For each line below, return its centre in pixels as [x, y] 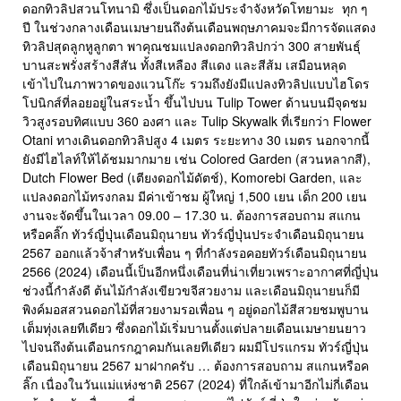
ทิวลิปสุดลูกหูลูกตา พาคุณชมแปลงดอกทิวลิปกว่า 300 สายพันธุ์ [192, 46]
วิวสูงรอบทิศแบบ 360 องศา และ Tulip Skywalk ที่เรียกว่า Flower [197, 121]
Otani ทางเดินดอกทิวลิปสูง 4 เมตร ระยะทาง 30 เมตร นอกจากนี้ [196, 140]
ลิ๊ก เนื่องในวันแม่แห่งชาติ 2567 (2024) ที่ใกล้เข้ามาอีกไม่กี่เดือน [196, 384]
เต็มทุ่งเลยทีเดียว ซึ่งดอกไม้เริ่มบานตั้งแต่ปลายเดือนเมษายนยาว [194, 328]
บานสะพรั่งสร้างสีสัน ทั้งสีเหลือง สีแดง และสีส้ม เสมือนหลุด [184, 65]
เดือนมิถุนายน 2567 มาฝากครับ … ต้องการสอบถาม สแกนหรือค [196, 366]
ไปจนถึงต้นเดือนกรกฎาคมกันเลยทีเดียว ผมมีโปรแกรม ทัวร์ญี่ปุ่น [196, 347]
